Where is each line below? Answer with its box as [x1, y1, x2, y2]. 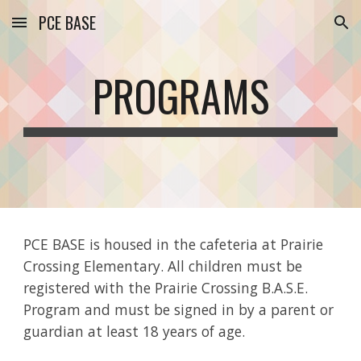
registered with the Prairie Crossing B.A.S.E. [23, 278, 309, 297]
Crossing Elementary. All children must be [23, 256, 303, 276]
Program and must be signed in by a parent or [23, 300, 334, 319]
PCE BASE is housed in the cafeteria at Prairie [23, 234, 324, 254]
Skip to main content [13, 23, 127, 37]
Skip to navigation [247, 23, 348, 37]
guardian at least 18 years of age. [23, 322, 250, 341]
